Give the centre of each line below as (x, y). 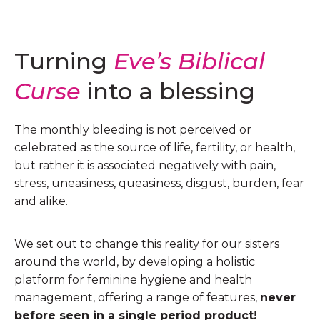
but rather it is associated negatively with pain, (145, 165)
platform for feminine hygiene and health (133, 280)
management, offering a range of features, (137, 297)
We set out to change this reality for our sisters (147, 244)
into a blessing (171, 91)
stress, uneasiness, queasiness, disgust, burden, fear (159, 183)
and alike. (41, 201)
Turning (61, 61)
